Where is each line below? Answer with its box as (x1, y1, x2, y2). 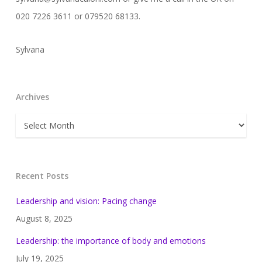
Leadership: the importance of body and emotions (15, 235, 206, 246)
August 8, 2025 (15, 212, 73, 224)
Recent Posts (15, 170, 68, 181)
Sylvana (15, 43, 44, 55)
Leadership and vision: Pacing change (15, 195, 157, 206)
